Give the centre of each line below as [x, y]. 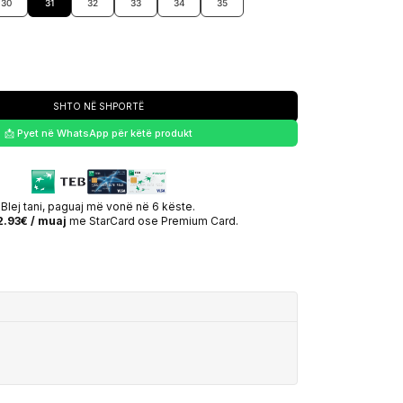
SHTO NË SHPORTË [98, 106]
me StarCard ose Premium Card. [152, 221]
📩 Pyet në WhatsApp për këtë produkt [98, 133]
